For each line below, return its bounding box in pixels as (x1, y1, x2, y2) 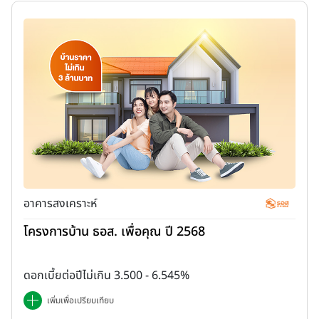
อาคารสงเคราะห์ (23, 194, 97, 212)
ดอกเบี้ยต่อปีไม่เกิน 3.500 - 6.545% (23, 266, 189, 284)
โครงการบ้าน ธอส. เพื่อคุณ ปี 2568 (23, 221, 205, 241)
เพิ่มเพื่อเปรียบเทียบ (47, 293, 114, 307)
